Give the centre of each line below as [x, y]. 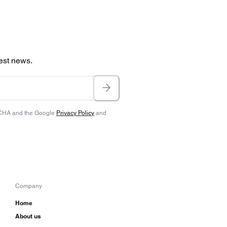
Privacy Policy [75, 113]
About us [28, 216]
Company [29, 186]
